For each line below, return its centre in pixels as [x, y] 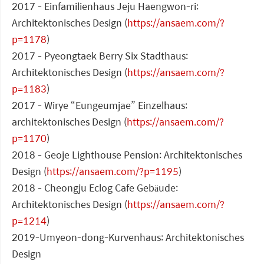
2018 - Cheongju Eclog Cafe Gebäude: [95, 188]
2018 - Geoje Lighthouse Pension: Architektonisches [127, 155]
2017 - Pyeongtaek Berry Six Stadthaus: [100, 56]
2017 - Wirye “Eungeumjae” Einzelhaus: [100, 105]
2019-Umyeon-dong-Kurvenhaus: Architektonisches [128, 237]
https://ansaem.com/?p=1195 [113, 171]
